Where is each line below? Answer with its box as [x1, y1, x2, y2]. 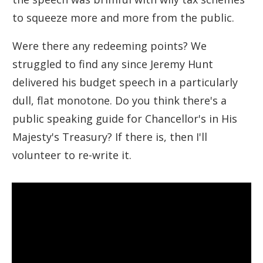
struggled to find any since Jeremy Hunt [12, 56, 213, 71]
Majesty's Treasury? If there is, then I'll [12, 129, 207, 144]
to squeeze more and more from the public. [12, 10, 234, 25]
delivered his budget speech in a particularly [12, 75, 238, 89]
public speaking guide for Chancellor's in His [12, 111, 237, 126]
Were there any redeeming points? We [12, 38, 207, 53]
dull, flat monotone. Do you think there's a [12, 93, 227, 107]
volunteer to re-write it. [12, 147, 131, 162]
